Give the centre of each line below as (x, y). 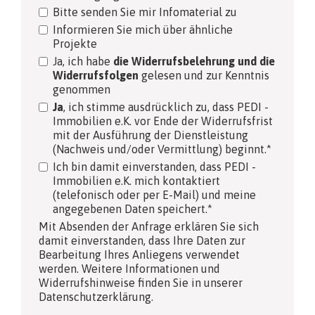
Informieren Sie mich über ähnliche (143, 29)
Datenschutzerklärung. (96, 296)
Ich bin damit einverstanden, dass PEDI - (154, 166)
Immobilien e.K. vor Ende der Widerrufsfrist (163, 121)
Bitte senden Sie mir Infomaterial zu (145, 12)
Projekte (75, 43)
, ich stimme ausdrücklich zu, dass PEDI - (166, 107)
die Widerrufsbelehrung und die (194, 61)
